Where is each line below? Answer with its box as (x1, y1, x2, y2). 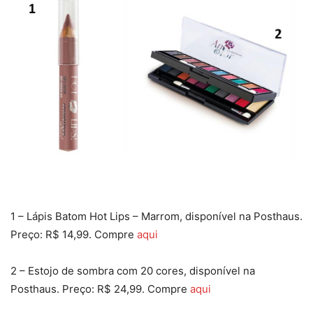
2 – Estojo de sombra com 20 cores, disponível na (10, 263, 255, 277)
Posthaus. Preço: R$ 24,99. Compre (10, 282, 190, 296)
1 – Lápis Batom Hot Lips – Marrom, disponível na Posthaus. (10, 209, 303, 223)
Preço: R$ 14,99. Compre (10, 227, 137, 241)
